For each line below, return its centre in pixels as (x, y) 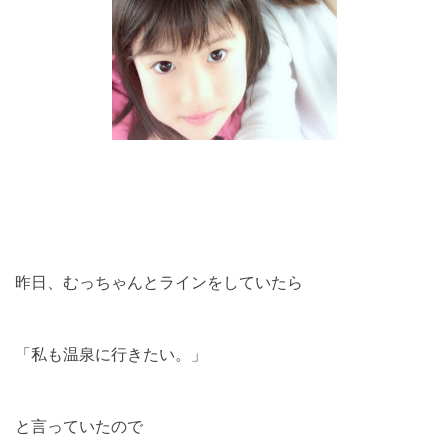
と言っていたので (79, 425)
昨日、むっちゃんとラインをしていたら (159, 281)
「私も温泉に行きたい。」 (111, 353)
